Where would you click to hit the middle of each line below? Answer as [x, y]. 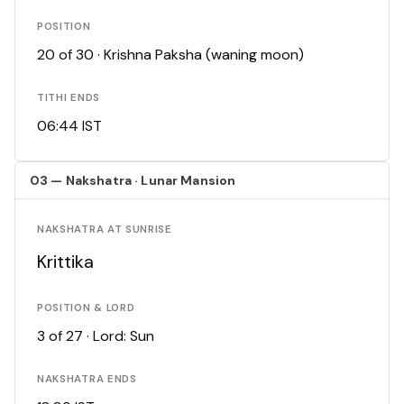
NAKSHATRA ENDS [87, 380]
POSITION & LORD [86, 308]
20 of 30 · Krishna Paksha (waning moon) [170, 55]
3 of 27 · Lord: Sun [96, 336]
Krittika [65, 262]
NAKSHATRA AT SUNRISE [105, 230]
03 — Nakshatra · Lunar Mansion [133, 181]
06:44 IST [69, 126]
